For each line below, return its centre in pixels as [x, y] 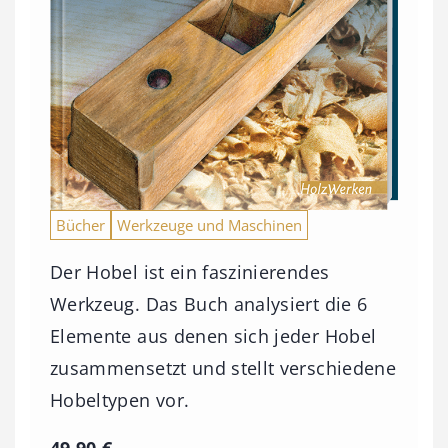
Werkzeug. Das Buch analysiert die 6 [209, 303]
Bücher [80, 224]
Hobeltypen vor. [120, 399]
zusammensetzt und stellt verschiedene [223, 367]
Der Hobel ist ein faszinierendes [190, 271]
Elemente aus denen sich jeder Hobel [213, 335]
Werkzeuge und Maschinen [209, 224]
